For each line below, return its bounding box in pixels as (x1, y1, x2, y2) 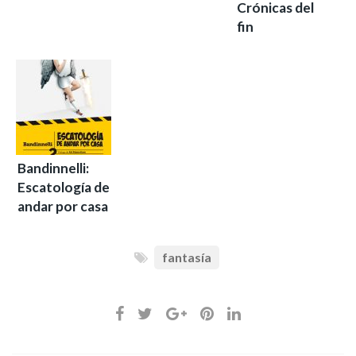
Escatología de (17, 179, 110, 195)
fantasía (162, 250, 211, 265)
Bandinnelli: (17, 160, 89, 176)
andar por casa (17, 198, 108, 215)
